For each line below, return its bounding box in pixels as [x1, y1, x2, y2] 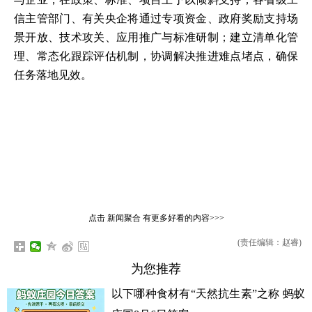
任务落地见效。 [14, 68, 92, 81]
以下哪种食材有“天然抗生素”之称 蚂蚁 [111, 287, 305, 299]
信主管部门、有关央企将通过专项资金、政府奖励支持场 [14, 12, 298, 24]
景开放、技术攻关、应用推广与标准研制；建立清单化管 [14, 31, 298, 43]
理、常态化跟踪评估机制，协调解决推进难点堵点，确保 [14, 49, 298, 62]
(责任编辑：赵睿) [237, 237, 302, 247]
